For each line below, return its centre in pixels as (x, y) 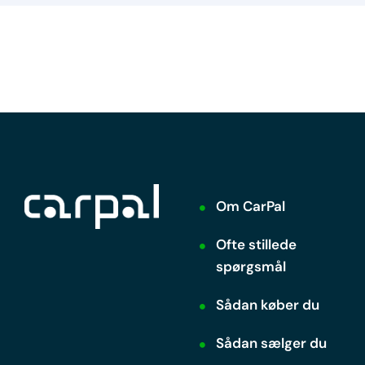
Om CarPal (251, 206)
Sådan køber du (268, 304)
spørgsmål (251, 266)
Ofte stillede (257, 244)
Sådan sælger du (272, 343)
